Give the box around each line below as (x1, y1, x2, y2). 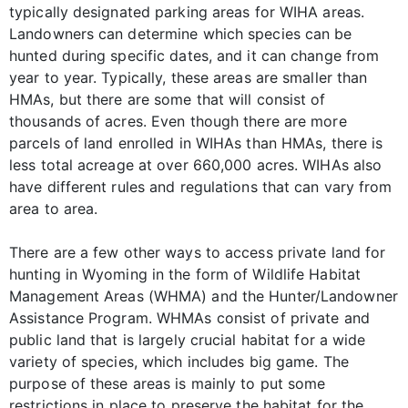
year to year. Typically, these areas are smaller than (9, 67, 368, 87)
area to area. (9, 199, 98, 218)
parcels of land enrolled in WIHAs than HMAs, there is (9, 133, 383, 152)
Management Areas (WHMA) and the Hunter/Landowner (9, 286, 398, 305)
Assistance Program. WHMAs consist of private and (9, 308, 370, 327)
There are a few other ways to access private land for (9, 242, 386, 261)
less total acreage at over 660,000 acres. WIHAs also (9, 155, 382, 174)
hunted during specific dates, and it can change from (9, 46, 380, 65)
